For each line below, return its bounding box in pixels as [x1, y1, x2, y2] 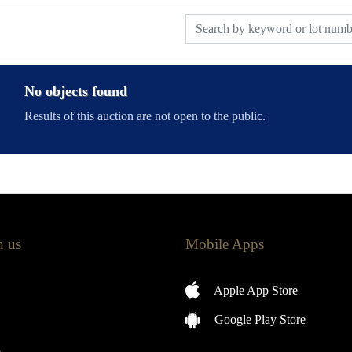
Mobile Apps [185, 236, 264, 252]
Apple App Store [211, 284, 298, 297]
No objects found [24, 83, 127, 99]
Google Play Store [211, 313, 306, 326]
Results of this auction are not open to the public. [24, 109, 266, 123]
